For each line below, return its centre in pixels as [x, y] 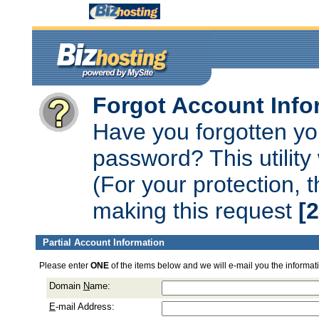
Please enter [65, 266]
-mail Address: [85, 307]
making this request [195, 211]
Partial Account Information [104, 242]
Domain [66, 286]
